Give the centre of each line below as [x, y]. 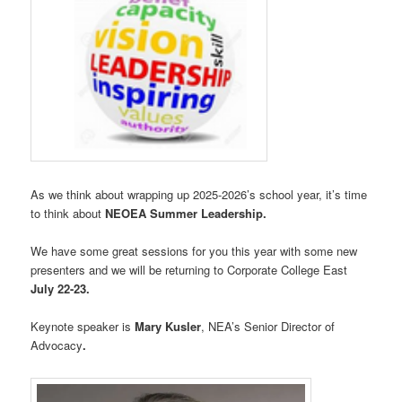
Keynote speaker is [83, 326]
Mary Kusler [168, 326]
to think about [68, 213]
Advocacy [57, 345]
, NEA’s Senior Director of [268, 326]
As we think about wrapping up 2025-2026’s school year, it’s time [199, 194]
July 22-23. [61, 288]
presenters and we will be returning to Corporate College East [189, 269]
